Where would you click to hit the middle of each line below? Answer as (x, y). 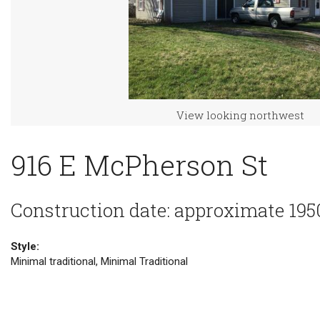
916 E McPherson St (139, 165)
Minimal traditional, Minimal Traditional (99, 261)
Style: (25, 246)
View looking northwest (240, 115)
